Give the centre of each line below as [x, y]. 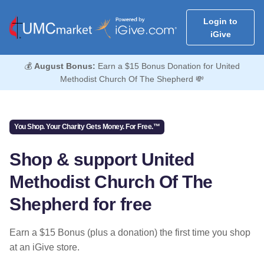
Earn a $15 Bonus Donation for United [168, 66]
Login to [220, 21]
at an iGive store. [44, 247]
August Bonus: [65, 66]
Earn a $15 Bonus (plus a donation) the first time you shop [130, 232]
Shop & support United [102, 159]
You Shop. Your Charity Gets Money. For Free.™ [87, 127]
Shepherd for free [81, 204]
